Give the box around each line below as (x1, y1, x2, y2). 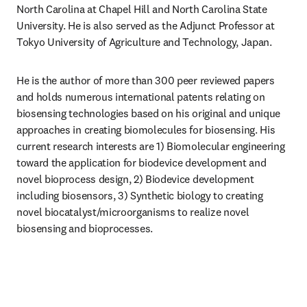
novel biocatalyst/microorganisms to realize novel (16, 205, 249, 219)
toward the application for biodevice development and (16, 156, 267, 169)
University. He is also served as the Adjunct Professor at (16, 19, 275, 32)
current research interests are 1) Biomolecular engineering (16, 139, 285, 153)
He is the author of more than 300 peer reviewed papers (16, 73, 275, 87)
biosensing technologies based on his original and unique (16, 106, 281, 120)
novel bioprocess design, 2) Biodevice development (16, 172, 254, 186)
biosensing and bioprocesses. (16, 221, 153, 235)
